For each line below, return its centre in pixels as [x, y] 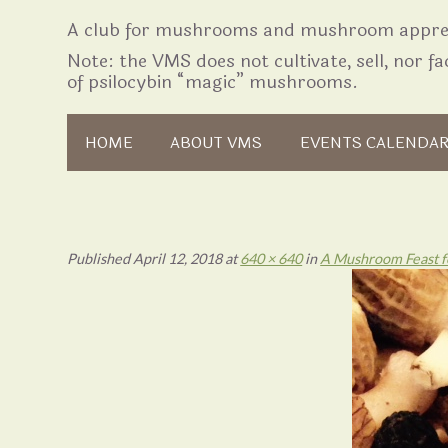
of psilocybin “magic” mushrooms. [213, 82]
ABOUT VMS [216, 143]
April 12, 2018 [178, 259]
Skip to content [94, 114]
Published [100, 259]
